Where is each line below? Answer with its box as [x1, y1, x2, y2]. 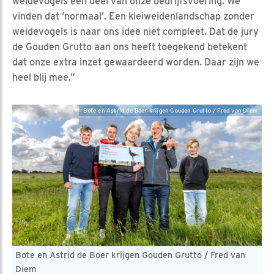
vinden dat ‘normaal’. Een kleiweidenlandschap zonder [12, 10, 254, 22]
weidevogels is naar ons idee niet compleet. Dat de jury [12, 25, 259, 37]
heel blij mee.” [12, 71, 75, 83]
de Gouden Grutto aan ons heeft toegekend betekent [12, 40, 247, 53]
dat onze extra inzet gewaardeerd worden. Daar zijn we [12, 56, 259, 68]
